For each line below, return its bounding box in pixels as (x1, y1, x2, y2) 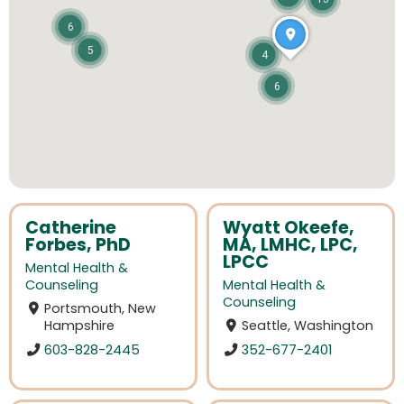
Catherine (25, 216, 116, 240)
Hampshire (44, 317, 115, 335)
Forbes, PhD (25, 233, 131, 257)
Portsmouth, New (44, 299, 157, 318)
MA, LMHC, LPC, (223, 233, 358, 257)
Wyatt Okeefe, (223, 216, 354, 240)
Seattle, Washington (242, 317, 374, 335)
